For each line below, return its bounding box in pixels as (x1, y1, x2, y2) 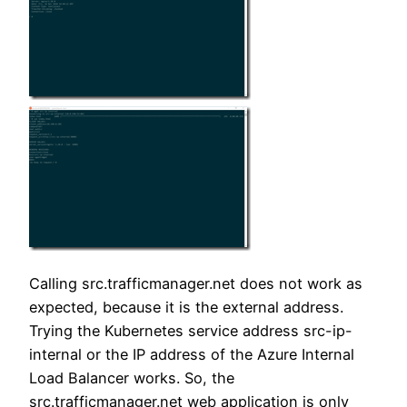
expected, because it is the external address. (29, 298, 343, 317)
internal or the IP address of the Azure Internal (29, 345, 354, 364)
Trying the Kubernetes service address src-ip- (29, 322, 352, 341)
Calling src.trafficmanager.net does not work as (29, 274, 362, 293)
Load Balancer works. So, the (29, 369, 234, 388)
